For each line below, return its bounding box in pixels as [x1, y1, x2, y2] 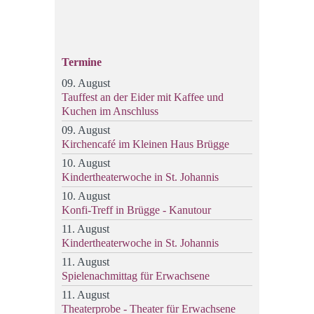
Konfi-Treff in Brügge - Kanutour [62, 204, 211, 217]
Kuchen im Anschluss [62, 105, 158, 118]
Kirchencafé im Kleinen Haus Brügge [62, 138, 229, 151]
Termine [62, 56, 102, 69]
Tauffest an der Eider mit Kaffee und [62, 91, 224, 104]
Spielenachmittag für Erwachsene [62, 270, 210, 282]
